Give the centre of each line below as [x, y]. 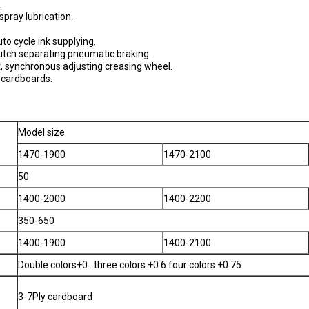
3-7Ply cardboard [55, 297]
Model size [41, 132]
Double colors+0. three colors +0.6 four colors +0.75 [130, 265]
